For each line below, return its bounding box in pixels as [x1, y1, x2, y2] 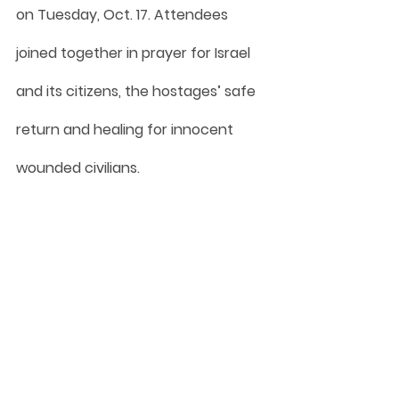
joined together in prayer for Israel [16, 42, 254, 63]
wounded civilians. [16, 157, 140, 178]
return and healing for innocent [16, 118, 237, 140]
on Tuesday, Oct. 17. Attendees [16, 4, 232, 25]
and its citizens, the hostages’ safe [16, 80, 259, 102]
